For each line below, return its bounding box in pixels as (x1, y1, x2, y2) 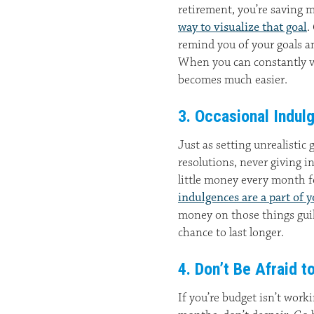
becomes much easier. (178, 72, 287, 88)
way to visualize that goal (178, 20, 307, 35)
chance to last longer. (178, 225, 284, 240)
